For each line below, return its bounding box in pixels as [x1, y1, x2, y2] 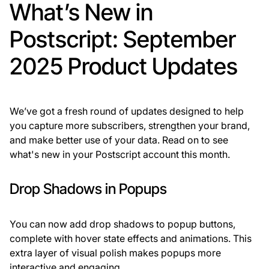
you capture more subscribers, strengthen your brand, [10, 119, 250, 132]
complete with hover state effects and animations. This [10, 232, 252, 245]
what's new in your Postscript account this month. [10, 148, 230, 161]
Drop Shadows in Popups [10, 180, 167, 198]
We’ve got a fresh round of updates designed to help [10, 105, 244, 118]
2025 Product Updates [10, 52, 238, 80]
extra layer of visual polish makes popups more [10, 247, 221, 259]
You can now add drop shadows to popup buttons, [10, 218, 235, 231]
